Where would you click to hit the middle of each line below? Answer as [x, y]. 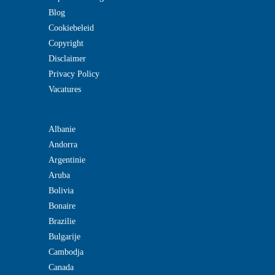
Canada [61, 267]
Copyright [66, 43]
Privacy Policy [74, 74]
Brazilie [62, 221]
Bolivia [61, 191]
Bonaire [62, 206]
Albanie [62, 129]
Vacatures [64, 89]
